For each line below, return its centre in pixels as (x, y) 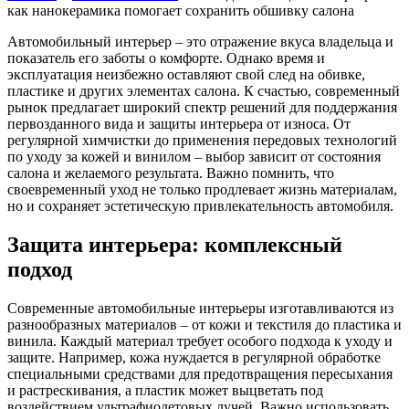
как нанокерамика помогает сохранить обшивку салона (181, 10)
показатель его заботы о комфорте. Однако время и (166, 58)
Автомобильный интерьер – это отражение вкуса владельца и (200, 41)
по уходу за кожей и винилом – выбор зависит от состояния (194, 156)
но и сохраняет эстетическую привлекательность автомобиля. (200, 205)
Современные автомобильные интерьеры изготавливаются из (200, 308)
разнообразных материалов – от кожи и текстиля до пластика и (204, 324)
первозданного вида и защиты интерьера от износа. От (179, 123)
